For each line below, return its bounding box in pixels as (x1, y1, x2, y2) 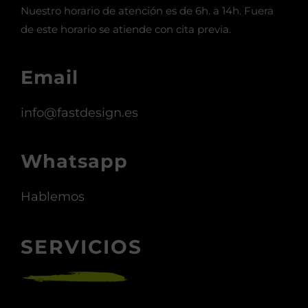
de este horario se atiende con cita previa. (21, 23, 231, 36)
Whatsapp (21, 150, 128, 173)
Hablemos (21, 189, 85, 205)
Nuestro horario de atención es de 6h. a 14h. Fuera (21, 4, 274, 18)
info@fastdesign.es (21, 105, 138, 121)
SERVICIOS (21, 235, 142, 259)
